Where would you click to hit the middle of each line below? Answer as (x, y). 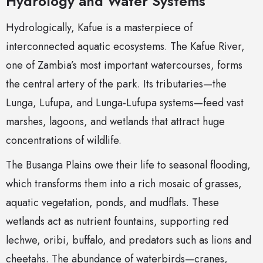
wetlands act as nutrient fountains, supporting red (117, 222)
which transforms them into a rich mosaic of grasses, (124, 184)
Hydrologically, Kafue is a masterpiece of (99, 28)
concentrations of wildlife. (64, 141)
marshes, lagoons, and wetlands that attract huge (115, 122)
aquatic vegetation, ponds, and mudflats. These (112, 203)
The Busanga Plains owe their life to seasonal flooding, (128, 165)
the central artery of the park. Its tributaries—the (116, 84)
